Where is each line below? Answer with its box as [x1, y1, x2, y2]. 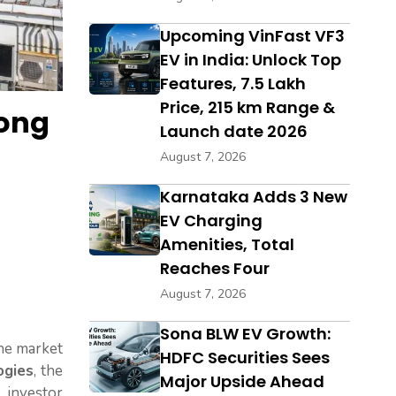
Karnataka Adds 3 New [160, 186, 347, 209]
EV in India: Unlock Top [160, 49, 341, 72]
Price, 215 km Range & [160, 96, 335, 119]
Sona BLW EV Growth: [160, 323, 331, 346]
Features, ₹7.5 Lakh [160, 72, 306, 95]
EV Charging [160, 209, 263, 232]
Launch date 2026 [160, 120, 308, 143]
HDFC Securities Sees [160, 346, 330, 369]
